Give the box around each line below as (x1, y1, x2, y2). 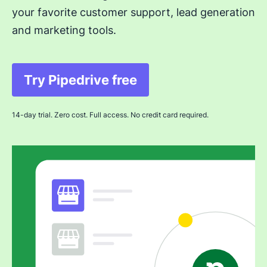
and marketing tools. (12, 24, 116, 36)
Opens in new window (79, 80, 221, 97)
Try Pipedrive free (24, 72, 137, 88)
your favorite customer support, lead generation (12, 6, 255, 18)
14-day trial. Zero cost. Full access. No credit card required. (12, 110, 209, 119)
